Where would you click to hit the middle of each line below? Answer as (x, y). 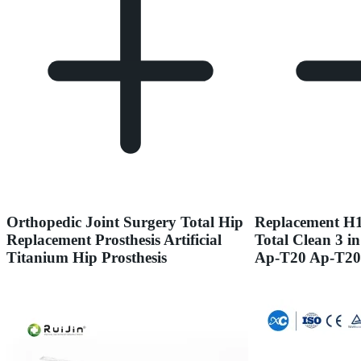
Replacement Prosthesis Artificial (114, 239)
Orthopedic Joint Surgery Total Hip (125, 222)
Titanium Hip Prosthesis (87, 257)
